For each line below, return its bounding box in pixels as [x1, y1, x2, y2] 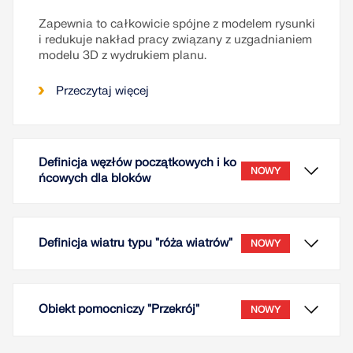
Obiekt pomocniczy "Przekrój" [39, 302, 199, 318]
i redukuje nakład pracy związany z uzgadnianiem [39, 32, 312, 48]
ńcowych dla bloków [39, 171, 150, 187]
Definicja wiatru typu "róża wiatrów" [39, 236, 232, 251]
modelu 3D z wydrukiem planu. [39, 48, 206, 64]
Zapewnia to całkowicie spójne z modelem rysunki [39, 17, 315, 32]
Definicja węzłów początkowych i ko [39, 155, 236, 171]
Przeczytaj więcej [56, 84, 149, 99]
